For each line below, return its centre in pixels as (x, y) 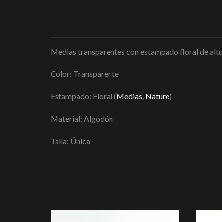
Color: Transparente (85, 74)
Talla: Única (70, 141)
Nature (157, 96)
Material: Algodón (82, 118)
